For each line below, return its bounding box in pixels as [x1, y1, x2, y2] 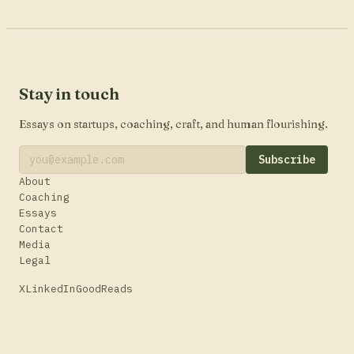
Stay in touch [19, 83, 119, 104]
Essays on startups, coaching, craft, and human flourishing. [19, 116, 328, 131]
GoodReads [76, 281, 133, 296]
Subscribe [258, 152, 315, 167]
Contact [19, 221, 63, 235]
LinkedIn [25, 281, 76, 296]
